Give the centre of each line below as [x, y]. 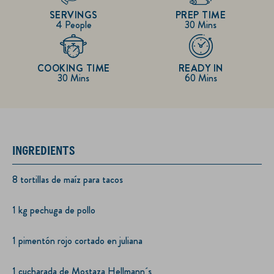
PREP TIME [201, 15]
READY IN [201, 68]
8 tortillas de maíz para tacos [68, 179]
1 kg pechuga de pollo [54, 210]
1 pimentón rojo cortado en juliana [77, 240]
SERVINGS [73, 15]
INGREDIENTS [44, 150]
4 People [73, 25]
